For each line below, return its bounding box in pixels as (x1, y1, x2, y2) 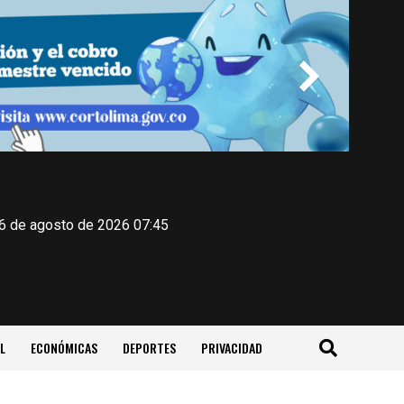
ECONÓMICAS (30, 338, 97, 357)
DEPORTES (122, 338, 176, 357)
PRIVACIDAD (200, 338, 262, 357)
